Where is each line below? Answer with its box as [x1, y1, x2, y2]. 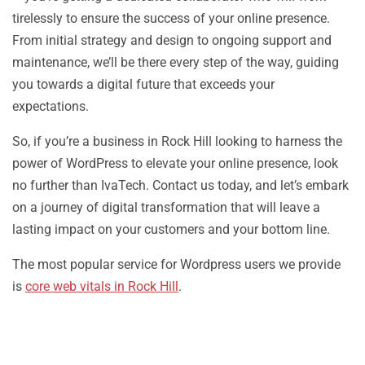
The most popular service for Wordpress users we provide [12, 257, 341, 272]
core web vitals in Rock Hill [25, 279, 178, 294]
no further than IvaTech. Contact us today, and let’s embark [12, 178, 349, 193]
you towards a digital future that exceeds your [12, 77, 275, 92]
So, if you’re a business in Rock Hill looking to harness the [12, 134, 342, 149]
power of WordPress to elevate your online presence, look [12, 156, 338, 171]
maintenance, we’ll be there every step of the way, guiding [12, 55, 339, 70]
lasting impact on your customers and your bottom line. [12, 222, 330, 237]
